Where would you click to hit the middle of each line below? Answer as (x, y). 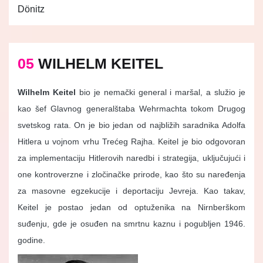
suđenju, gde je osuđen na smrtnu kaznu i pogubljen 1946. (131, 224)
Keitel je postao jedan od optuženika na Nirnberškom (131, 208)
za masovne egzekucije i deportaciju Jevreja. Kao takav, (131, 191)
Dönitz (31, 9)
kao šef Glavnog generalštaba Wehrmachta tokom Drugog (131, 109)
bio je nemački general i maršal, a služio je (161, 92)
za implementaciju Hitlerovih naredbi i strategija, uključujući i (131, 158)
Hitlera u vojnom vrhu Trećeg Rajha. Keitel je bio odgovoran (131, 142)
